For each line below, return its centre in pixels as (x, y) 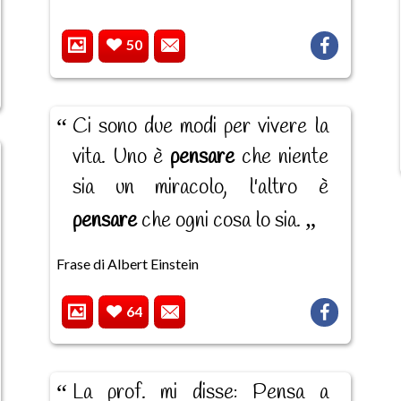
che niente (281, 158)
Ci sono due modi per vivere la (200, 128)
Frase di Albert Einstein (127, 264)
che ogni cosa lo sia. (221, 222)
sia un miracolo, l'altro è (200, 188)
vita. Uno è (121, 158)
